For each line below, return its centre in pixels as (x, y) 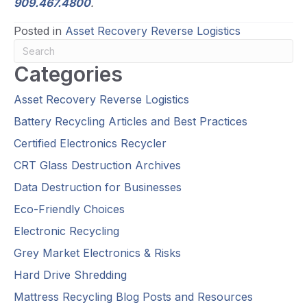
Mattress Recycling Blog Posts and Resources (133, 297)
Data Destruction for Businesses (98, 187)
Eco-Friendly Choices (69, 209)
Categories (68, 74)
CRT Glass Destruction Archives (97, 165)
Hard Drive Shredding (70, 275)
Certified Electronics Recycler (90, 144)
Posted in (39, 31)
